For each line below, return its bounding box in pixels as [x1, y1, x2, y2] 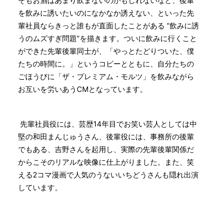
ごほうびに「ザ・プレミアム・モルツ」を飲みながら [18, 72, 194, 82]
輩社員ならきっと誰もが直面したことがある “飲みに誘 [18, 21, 199, 31]
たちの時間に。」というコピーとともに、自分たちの [18, 59, 194, 69]
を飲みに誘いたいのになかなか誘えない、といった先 [18, 8, 194, 18]
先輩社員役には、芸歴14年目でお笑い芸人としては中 [18, 119, 197, 129]
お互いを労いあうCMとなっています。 [18, 85, 147, 94]
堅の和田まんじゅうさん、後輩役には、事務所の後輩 [18, 132, 194, 142]
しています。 [18, 183, 62, 193]
